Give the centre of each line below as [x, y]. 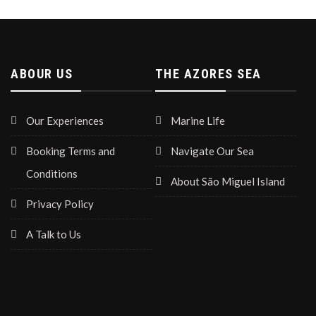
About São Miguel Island [227, 181]
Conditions [52, 173]
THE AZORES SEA [208, 73]
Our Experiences [65, 120]
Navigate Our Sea [212, 151]
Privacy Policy [60, 203]
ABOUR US [42, 73]
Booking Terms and [71, 151]
